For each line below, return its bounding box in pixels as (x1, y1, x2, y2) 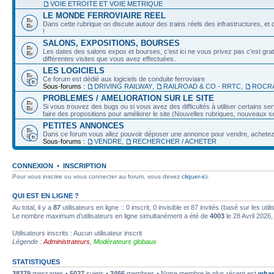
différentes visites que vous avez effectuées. (43, 55, 176, 62)
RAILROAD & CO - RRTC (163, 83, 241, 90)
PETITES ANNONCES (43, 121, 124, 130)
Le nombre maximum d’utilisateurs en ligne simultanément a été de (12, 212, 210, 220)
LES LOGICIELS (43, 66, 105, 75)
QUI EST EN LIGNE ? (12, 192, 79, 199)
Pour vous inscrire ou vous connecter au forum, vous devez (12, 173, 182, 180)
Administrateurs (43, 238, 90, 245)
